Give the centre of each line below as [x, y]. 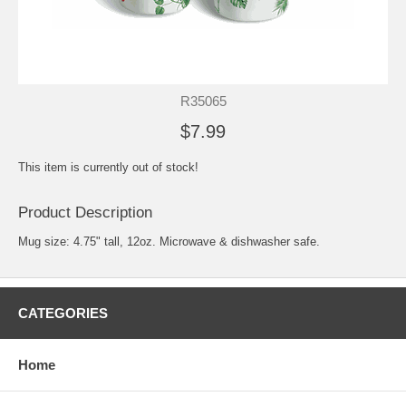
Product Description [85, 212]
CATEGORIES [63, 313]
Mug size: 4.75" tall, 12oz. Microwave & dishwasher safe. [169, 241]
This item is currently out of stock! [108, 167]
